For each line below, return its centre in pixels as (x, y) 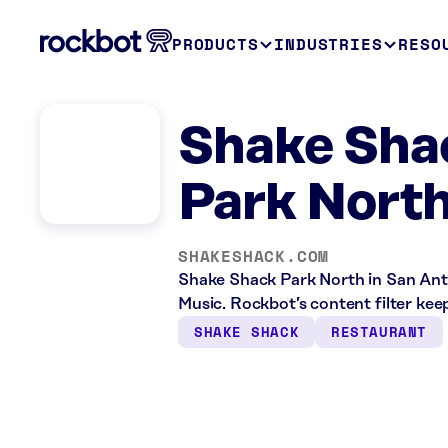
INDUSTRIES (328, 44)
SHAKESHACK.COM (254, 256)
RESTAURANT (379, 331)
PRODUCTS (215, 44)
